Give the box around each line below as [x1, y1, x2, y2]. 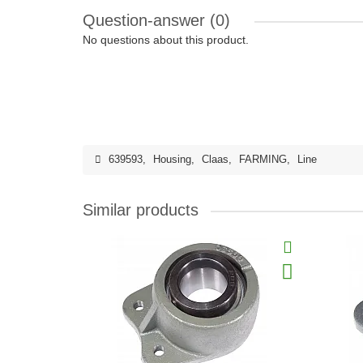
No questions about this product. [83, 33, 249, 46]
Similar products [83, 201, 199, 219]
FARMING [239, 154, 287, 165]
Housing [153, 154, 191, 165]
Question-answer [83, 11, 210, 29]
